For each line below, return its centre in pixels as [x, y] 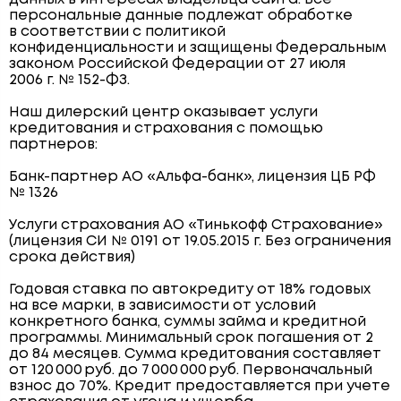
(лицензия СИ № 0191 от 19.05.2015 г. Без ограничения [200, 241]
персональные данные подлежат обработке [181, 15]
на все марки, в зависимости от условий [162, 305]
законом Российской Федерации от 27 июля [177, 64]
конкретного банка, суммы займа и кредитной [188, 321]
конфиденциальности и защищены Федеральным [198, 47]
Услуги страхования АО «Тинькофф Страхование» [196, 225]
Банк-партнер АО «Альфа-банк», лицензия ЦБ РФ [192, 176]
